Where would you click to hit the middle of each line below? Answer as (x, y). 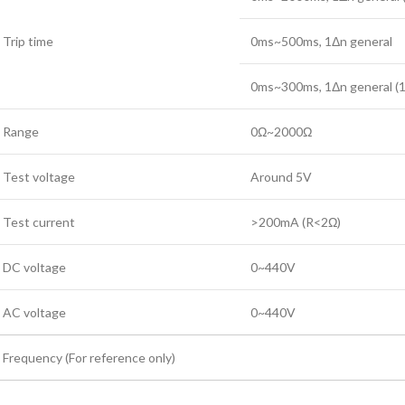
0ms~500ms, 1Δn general (321, 41)
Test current (39, 221)
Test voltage (39, 176)
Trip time (28, 41)
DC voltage (34, 267)
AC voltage (34, 312)
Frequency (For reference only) (89, 357)
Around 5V (281, 176)
